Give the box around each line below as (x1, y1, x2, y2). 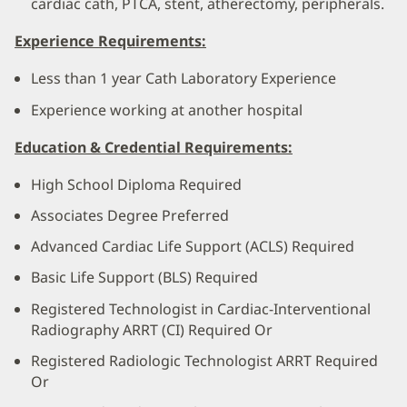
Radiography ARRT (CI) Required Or (31, 319, 273, 340)
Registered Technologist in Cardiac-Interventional (31, 298, 371, 319)
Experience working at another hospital (31, 99, 303, 120)
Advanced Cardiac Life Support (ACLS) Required (31, 236, 354, 257)
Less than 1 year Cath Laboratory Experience (31, 68, 336, 89)
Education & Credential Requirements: (15, 136, 293, 157)
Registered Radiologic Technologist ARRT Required (31, 350, 378, 371)
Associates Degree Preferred (31, 204, 229, 225)
